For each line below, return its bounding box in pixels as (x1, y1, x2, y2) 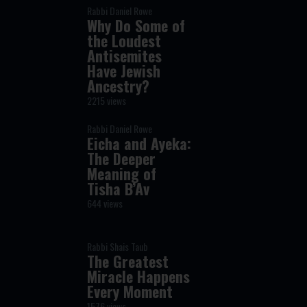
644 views (87, 196, 123, 210)
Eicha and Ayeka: (87, 132, 192, 154)
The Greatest (87, 250, 169, 272)
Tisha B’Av (87, 177, 150, 199)
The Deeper (87, 147, 156, 169)
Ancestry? (87, 75, 150, 97)
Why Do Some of (87, 14, 186, 36)
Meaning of (87, 162, 157, 184)
